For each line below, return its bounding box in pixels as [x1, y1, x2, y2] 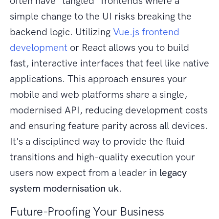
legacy [159, 167, 187, 179]
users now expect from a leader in [10, 167, 159, 179]
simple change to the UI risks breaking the [10, 10, 192, 22]
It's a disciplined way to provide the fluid [10, 135, 185, 148]
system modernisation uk [10, 182, 119, 195]
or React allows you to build [67, 42, 189, 54]
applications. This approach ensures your [10, 73, 187, 85]
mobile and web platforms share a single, [10, 88, 187, 101]
